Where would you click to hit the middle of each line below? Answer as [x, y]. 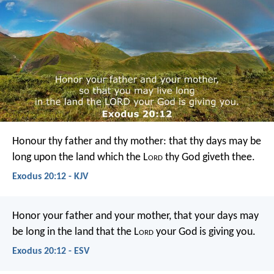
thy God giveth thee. [209, 157]
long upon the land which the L [80, 157]
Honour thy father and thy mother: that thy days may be [137, 141]
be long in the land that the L [76, 232]
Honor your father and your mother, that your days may [135, 216]
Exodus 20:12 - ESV [51, 252]
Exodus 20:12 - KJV [50, 176]
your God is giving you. [205, 232]
